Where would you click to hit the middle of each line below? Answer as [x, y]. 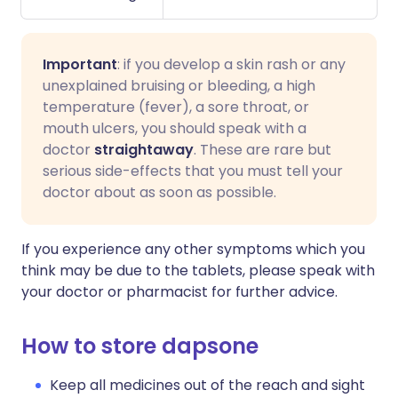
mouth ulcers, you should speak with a [175, 128]
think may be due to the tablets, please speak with [198, 271]
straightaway [144, 150]
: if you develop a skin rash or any [231, 64]
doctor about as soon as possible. [159, 192]
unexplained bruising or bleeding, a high [179, 86]
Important [80, 64]
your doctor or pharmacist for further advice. [179, 292]
